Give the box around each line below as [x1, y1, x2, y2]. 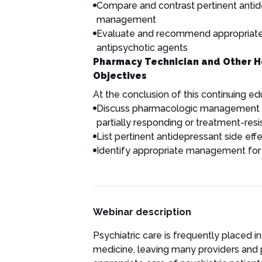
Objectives [92, 70, 147, 81]
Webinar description [92, 206, 191, 218]
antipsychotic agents [96, 42, 188, 53]
